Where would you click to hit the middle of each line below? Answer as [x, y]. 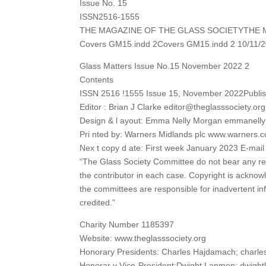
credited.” [98, 202]
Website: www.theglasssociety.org [143, 238]
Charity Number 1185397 [127, 224]
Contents [97, 79]
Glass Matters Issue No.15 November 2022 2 [165, 66]
